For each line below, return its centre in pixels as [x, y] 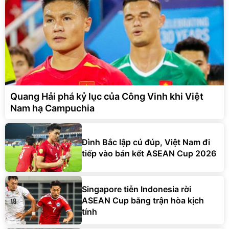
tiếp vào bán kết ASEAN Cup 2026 [149, 153]
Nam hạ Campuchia [52, 108]
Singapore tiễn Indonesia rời [136, 189]
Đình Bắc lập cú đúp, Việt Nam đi [146, 142]
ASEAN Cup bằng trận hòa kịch [143, 200]
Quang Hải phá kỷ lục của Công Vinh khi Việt [107, 97]
